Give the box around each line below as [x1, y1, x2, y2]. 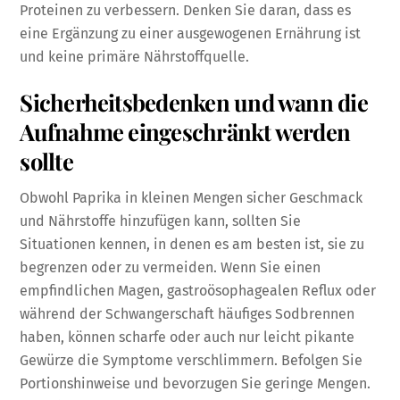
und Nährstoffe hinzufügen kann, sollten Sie [20, 212, 302, 230]
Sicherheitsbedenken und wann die [20, 86, 368, 117]
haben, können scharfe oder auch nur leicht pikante [20, 329, 355, 346]
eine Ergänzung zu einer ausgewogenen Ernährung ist [20, 24, 362, 42]
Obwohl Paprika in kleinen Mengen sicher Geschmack [20, 189, 363, 207]
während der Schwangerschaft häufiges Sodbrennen [20, 305, 355, 323]
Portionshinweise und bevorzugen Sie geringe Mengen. [20, 375, 371, 393]
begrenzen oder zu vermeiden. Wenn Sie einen [20, 259, 321, 277]
